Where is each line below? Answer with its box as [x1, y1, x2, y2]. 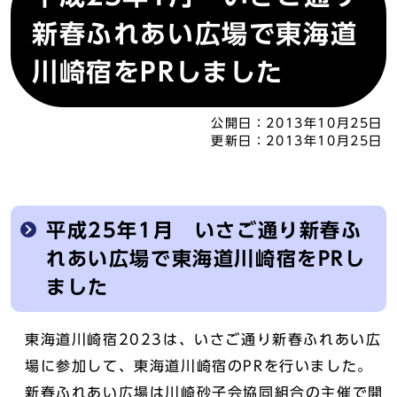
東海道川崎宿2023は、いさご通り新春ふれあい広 [25, 332, 382, 346]
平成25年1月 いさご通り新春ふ [46, 221, 362, 240]
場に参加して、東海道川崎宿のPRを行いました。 [25, 359, 373, 373]
